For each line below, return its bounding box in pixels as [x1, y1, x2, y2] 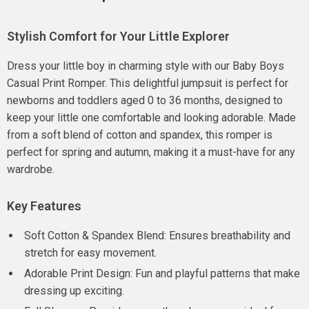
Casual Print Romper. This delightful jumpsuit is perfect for [7, 77, 288, 90]
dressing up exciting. [24, 284, 124, 297]
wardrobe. [7, 163, 54, 176]
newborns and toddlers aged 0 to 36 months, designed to [7, 94, 283, 107]
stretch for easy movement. [24, 246, 157, 259]
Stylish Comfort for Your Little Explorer [7, 29, 230, 43]
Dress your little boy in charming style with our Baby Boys [7, 59, 284, 72]
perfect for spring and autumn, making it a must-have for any [7, 146, 295, 159]
